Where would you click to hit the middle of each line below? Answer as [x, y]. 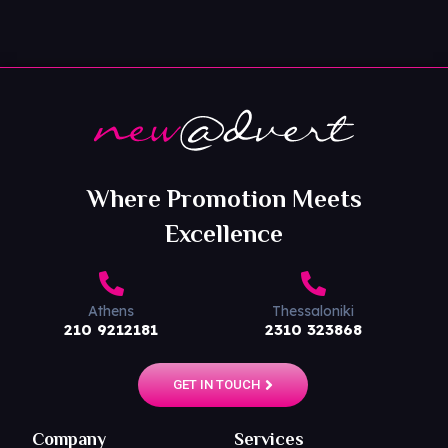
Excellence [224, 234]
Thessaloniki [313, 311]
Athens [111, 311]
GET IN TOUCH [216, 385]
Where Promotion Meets [224, 199]
